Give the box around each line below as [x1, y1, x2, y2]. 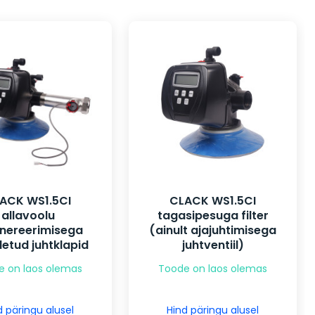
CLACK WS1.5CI [169, 193, 256, 210]
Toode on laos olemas [158, 262, 267, 276]
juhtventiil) [181, 237, 244, 254]
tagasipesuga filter [157, 207, 269, 224]
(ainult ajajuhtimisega [149, 222, 276, 239]
